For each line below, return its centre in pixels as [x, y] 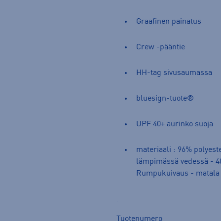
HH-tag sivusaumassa [174, 73]
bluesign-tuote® [165, 98]
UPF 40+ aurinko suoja [176, 124]
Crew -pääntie [161, 47]
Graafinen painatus [169, 21]
